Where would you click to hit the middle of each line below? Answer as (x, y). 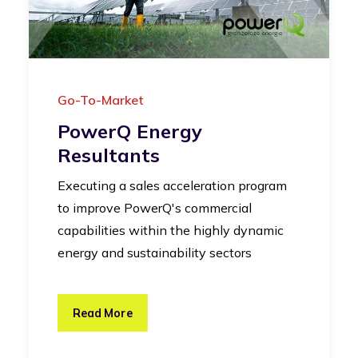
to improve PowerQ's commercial (155, 208)
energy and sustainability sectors (155, 253)
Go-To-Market (101, 100)
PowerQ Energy (130, 131)
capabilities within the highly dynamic (171, 231)
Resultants (109, 155)
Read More (103, 313)
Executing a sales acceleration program (172, 186)
